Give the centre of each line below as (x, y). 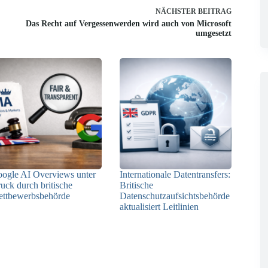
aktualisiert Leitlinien (159, 206)
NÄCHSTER (176, 11)
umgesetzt (213, 33)
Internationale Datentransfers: (175, 174)
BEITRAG (214, 11)
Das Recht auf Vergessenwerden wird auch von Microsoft (128, 23)
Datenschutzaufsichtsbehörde (175, 196)
